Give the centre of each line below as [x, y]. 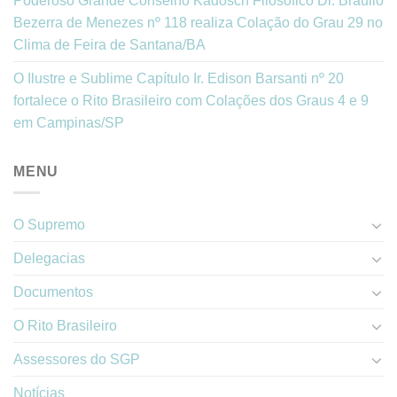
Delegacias [49, 259]
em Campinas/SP [69, 122]
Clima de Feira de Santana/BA [109, 44]
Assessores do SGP [77, 360]
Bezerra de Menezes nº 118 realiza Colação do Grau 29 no [198, 22]
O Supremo [49, 225]
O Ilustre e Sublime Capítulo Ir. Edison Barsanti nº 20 [179, 78]
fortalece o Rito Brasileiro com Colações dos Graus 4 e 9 [191, 100]
